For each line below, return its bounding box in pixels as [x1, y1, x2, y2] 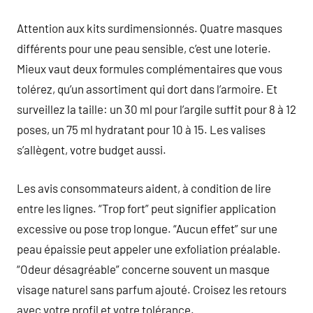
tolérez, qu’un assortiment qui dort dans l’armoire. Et [17, 82, 277, 96]
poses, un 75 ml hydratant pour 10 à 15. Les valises [17, 122, 265, 136]
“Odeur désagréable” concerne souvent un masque [17, 261, 270, 276]
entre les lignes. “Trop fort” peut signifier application [17, 201, 276, 215]
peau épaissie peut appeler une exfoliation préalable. [17, 241, 281, 256]
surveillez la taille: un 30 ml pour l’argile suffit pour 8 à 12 [17, 102, 296, 116]
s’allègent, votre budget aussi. [17, 143, 166, 156]
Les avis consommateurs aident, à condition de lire [17, 180, 271, 195]
